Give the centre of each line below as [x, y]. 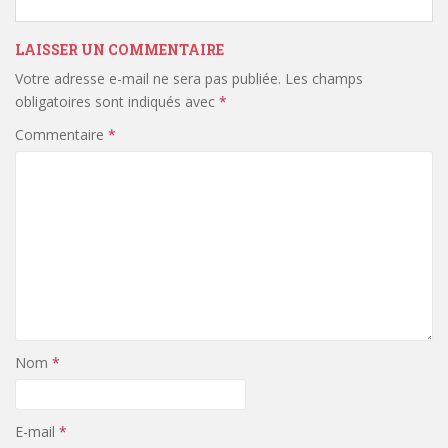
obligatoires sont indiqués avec [117, 101]
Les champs [324, 78]
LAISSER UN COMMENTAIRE [119, 49]
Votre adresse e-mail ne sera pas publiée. [148, 78]
